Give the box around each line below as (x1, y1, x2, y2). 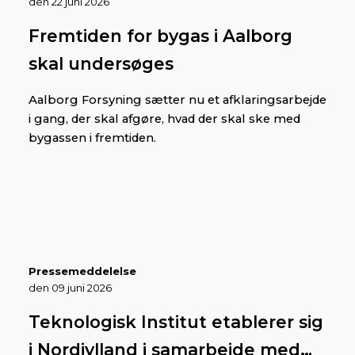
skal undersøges (29, 52, 174, 74)
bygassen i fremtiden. (29, 130, 156, 145)
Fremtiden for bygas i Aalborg (29, 25, 292, 46)
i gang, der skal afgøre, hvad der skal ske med (29, 111, 300, 126)
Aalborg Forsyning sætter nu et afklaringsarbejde (29, 92, 326, 107)
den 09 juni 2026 (29, 281, 112, 294)
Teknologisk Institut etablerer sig (29, 311, 323, 332)
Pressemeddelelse (29, 264, 136, 277)
